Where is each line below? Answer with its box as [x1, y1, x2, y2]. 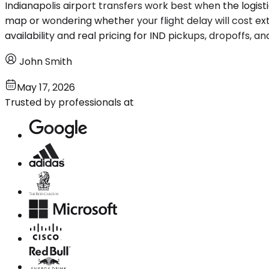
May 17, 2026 [17, 80, 75, 94]
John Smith [19, 54, 72, 68]
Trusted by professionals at [5, 95, 134, 109]
